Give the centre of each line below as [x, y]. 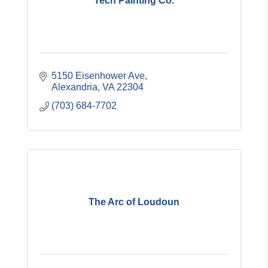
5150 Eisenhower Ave [98, 76]
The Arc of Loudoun [134, 202]
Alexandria [74, 87]
